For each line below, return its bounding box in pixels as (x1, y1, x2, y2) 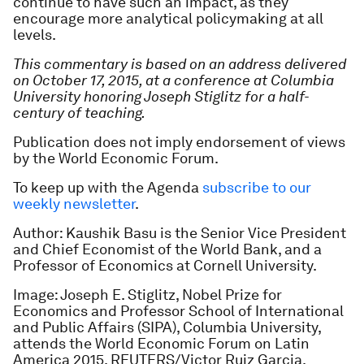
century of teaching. (13, 104, 145, 121)
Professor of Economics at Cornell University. (13, 257, 317, 274)
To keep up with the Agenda (13, 179, 202, 196)
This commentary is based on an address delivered (13, 55, 346, 72)
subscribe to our (202, 179, 311, 196)
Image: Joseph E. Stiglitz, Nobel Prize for (13, 286, 282, 303)
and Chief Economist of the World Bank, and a (13, 240, 322, 258)
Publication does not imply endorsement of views (13, 133, 345, 150)
